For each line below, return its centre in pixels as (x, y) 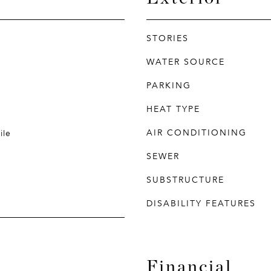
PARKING (169, 86)
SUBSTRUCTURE (185, 180)
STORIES (168, 38)
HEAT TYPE (173, 109)
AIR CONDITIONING (197, 133)
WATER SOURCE (186, 62)
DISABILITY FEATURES (201, 204)
